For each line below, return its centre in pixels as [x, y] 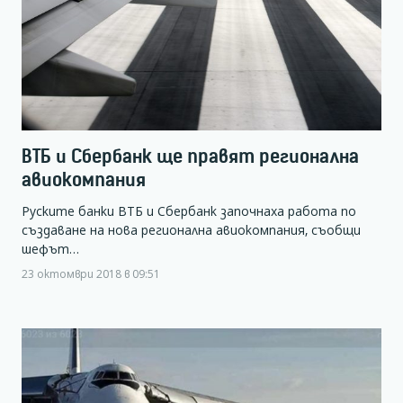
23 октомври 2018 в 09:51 [91, 274]
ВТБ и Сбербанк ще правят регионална [190, 157]
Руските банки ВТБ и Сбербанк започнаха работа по [189, 211]
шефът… [50, 249]
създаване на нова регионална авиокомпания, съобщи [191, 230]
